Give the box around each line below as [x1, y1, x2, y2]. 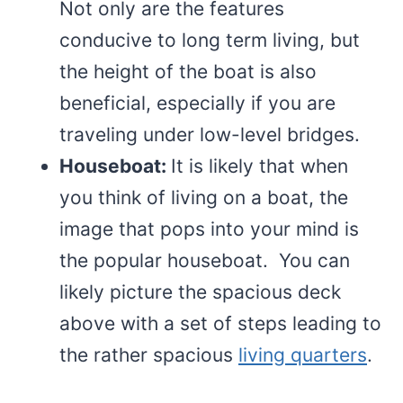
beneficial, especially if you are [59, 91, 336, 114]
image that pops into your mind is [59, 217, 359, 240]
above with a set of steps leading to [59, 311, 381, 335]
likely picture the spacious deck [59, 280, 341, 303]
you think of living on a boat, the [59, 185, 348, 209]
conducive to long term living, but [59, 28, 360, 51]
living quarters [238, 343, 367, 366]
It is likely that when [171, 154, 348, 177]
